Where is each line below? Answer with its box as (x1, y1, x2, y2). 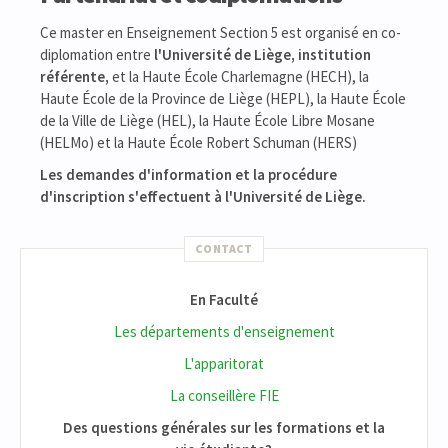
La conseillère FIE (169, 386, 279, 405)
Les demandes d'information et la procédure (40, 165, 337, 184)
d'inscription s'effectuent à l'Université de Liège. (40, 187, 366, 206)
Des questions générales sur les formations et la (63, 418, 385, 437)
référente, (40, 67, 109, 86)
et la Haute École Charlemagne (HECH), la (109, 67, 369, 86)
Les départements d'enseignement (113, 322, 335, 341)
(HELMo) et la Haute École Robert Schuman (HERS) (40, 133, 357, 152)
